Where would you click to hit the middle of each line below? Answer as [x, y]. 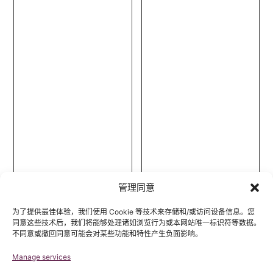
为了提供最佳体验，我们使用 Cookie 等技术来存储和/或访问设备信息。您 [133, 212]
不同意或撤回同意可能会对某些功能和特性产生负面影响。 [107, 234]
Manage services [41, 257]
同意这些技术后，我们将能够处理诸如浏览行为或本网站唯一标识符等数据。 [136, 223]
